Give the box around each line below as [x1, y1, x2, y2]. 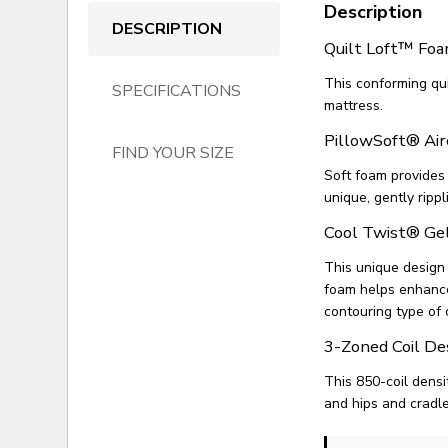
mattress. [324, 96, 384, 116]
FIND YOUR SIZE [112, 142, 235, 165]
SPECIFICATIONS [112, 80, 242, 103]
